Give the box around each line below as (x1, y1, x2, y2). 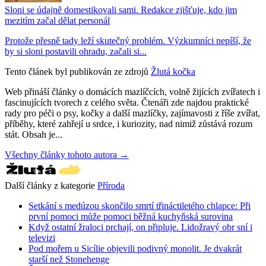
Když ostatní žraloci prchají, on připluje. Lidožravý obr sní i (28, 221, 252, 232)
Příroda (97, 180, 125, 191)
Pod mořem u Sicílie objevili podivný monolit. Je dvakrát (28, 243, 242, 254)
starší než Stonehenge (28, 254, 109, 264)
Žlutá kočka (151, 66, 195, 77)
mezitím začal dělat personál (5, 15, 110, 26)
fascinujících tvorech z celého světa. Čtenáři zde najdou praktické (5, 97, 249, 107)
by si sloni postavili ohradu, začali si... (5, 46, 147, 56)
